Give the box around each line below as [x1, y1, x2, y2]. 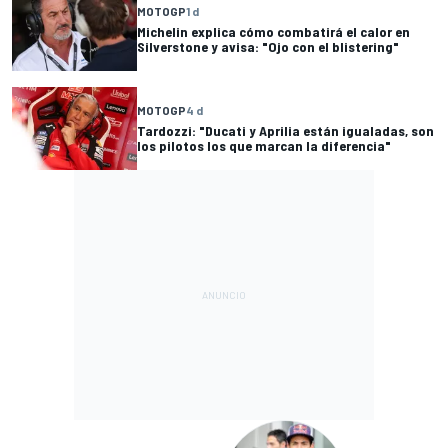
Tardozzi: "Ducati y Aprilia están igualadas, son [137, 122, 434, 140]
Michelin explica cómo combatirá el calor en [137, 22, 410, 40]
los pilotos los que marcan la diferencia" [137, 137, 391, 155]
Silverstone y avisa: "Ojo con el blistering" [137, 37, 399, 55]
